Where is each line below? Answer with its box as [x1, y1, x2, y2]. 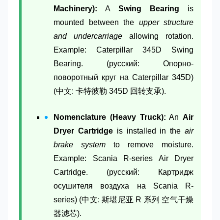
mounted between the [54, 18, 139, 27]
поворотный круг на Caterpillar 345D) [54, 73, 193, 82]
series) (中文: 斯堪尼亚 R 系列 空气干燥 [54, 195, 193, 204]
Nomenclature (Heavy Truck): [54, 112, 166, 121]
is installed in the [112, 126, 185, 135]
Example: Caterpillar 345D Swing [54, 45, 193, 54]
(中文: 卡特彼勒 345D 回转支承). [54, 86, 166, 95]
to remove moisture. [106, 140, 193, 149]
